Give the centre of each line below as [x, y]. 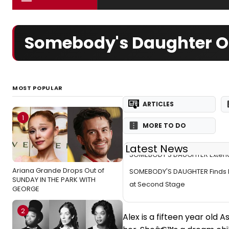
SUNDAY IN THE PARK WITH [54, 180]
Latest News [157, 149]
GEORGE [26, 189]
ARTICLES [158, 104]
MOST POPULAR [38, 88]
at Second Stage [157, 185]
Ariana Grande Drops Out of [58, 170]
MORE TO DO [164, 125]
